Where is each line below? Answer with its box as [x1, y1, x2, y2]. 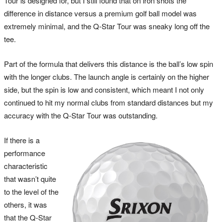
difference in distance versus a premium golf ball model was [4, 7, 197, 18]
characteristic [4, 160, 48, 171]
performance [4, 147, 45, 158]
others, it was [4, 199, 47, 210]
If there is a [4, 134, 40, 145]
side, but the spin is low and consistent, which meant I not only [4, 84, 204, 95]
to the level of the [4, 186, 58, 197]
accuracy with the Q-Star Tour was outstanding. [4, 110, 158, 120]
